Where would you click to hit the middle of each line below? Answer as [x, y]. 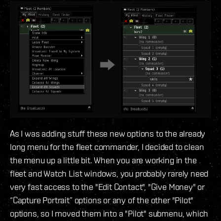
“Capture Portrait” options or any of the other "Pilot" [102, 200]
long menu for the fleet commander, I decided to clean [107, 147]
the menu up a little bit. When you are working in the [103, 160]
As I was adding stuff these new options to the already [108, 133]
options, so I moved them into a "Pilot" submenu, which [109, 213]
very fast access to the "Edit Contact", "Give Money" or [108, 186]
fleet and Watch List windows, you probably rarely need [109, 173]
